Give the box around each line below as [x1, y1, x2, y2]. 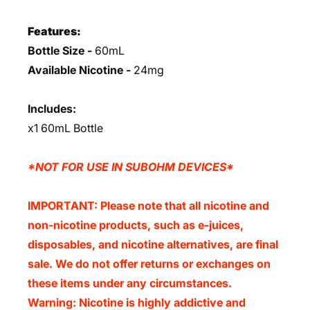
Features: [28, 24, 83, 38]
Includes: [28, 102, 76, 116]
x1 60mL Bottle [28, 121, 103, 135]
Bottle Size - [28, 44, 92, 57]
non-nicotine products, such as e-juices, [28, 218, 244, 232]
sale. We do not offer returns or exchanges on [28, 257, 271, 271]
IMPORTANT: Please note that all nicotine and [28, 199, 269, 212]
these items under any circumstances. [28, 276, 232, 290]
